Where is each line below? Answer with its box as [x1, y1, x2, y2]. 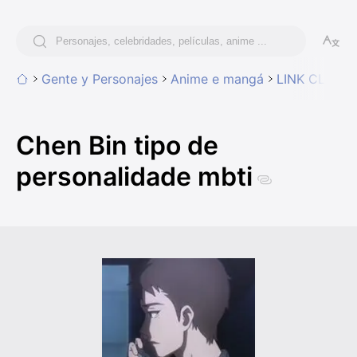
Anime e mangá [171, 71, 264, 88]
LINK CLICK [277, 71, 346, 88]
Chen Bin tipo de [16, 130, 218, 162]
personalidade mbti [16, 161, 253, 193]
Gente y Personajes [41, 71, 158, 88]
